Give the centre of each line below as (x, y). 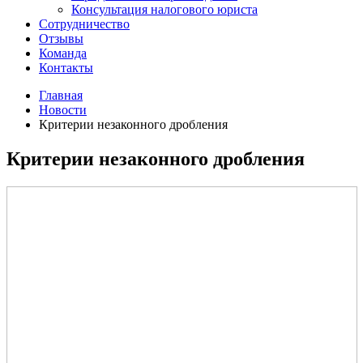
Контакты (66, 68)
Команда (63, 53)
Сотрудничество (84, 24)
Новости (63, 110)
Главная (61, 95)
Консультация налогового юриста (164, 9)
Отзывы (61, 38)
